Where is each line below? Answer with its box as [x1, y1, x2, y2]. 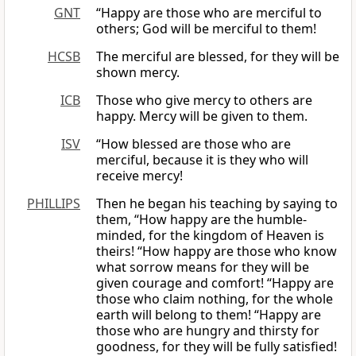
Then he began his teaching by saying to [96, 195, 338, 213]
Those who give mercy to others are [96, 91, 312, 110]
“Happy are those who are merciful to [96, 4, 322, 22]
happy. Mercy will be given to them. [96, 107, 308, 126]
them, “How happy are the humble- [96, 211, 307, 229]
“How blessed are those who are [96, 135, 291, 153]
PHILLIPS [27, 195, 80, 213]
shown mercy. [96, 64, 180, 82]
